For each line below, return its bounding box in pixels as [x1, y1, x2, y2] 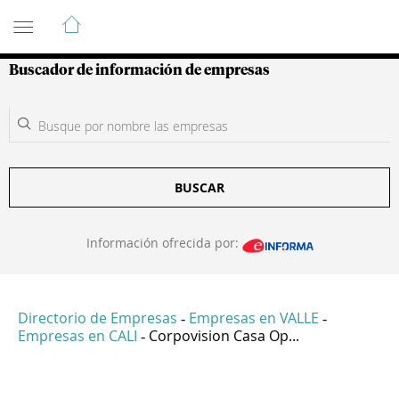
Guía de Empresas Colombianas [9, 6, 329, 28]
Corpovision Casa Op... [149, 326, 299, 346]
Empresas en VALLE [189, 308, 319, 329]
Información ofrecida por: [85, 234, 242, 251]
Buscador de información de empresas [9, 63, 270, 77]
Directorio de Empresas [18, 308, 177, 329]
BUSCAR [175, 179, 224, 196]
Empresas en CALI [18, 326, 137, 346]
